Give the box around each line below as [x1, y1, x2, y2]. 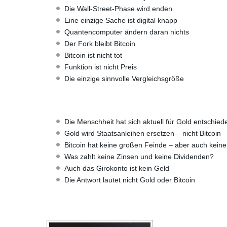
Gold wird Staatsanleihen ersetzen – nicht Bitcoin [64, 129, 221, 137]
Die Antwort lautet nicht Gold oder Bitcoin [64, 176, 195, 184]
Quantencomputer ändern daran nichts [64, 28, 189, 36]
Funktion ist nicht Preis [64, 63, 137, 71]
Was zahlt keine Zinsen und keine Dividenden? [64, 153, 214, 161]
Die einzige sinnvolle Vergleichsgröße [64, 74, 184, 83]
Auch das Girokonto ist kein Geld [64, 164, 169, 172]
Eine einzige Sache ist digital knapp [64, 16, 177, 24]
